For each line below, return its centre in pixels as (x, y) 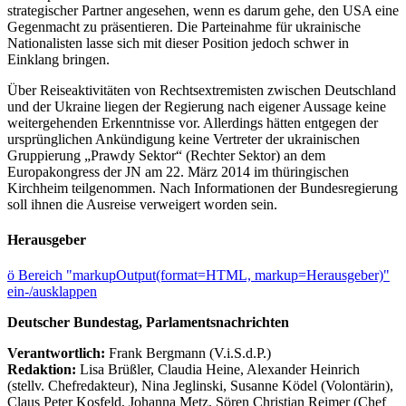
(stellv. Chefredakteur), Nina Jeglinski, (119, 386)
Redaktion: (43, 370)
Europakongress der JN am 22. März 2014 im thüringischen (178, 171)
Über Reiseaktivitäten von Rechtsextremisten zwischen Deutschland (202, 90)
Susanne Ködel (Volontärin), (312, 386)
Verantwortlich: (56, 353)
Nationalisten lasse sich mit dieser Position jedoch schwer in (178, 43)
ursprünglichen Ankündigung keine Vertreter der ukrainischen (184, 139)
